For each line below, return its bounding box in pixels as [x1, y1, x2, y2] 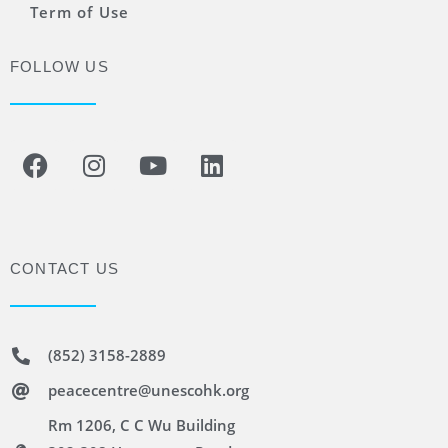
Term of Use [30, 2, 130, 22]
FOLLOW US [10, 58, 109, 75]
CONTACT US [10, 260, 119, 277]
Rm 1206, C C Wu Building [47, 415, 235, 435]
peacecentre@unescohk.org [47, 380, 249, 400]
